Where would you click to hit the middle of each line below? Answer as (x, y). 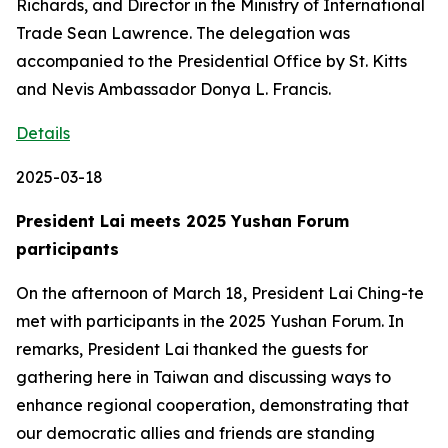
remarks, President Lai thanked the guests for (192, 349)
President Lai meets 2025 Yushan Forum (182, 221)
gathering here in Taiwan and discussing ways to (203, 377)
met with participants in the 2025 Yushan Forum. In (210, 321)
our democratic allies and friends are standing (195, 433)
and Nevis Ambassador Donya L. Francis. (173, 89)
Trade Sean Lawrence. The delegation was (183, 33)
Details (43, 133)
